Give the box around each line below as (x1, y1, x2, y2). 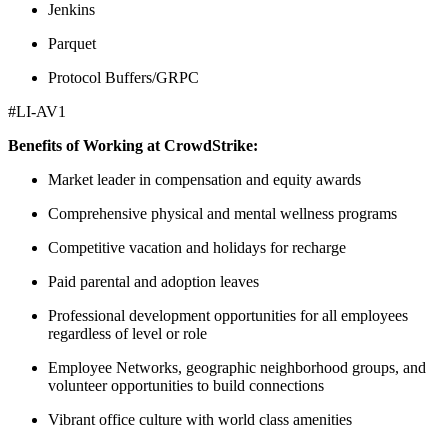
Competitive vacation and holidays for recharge (48, 238, 346, 256)
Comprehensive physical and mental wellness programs (48, 204, 397, 222)
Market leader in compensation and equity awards (48, 170, 361, 188)
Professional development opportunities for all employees (48, 306, 408, 324)
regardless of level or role (48, 324, 207, 342)
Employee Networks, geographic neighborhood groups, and (48, 358, 426, 376)
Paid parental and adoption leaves (48, 272, 259, 290)
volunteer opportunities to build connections (48, 376, 324, 394)
